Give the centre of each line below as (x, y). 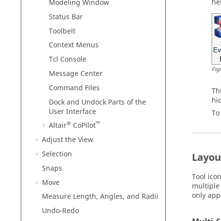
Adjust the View (68, 140)
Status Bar (66, 17)
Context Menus (74, 45)
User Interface (73, 111)
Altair (58, 126)
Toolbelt (62, 31)
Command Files (74, 88)
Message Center (76, 74)
